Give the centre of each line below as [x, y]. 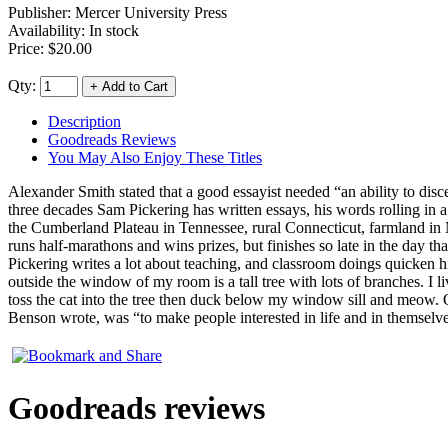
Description [84, 121]
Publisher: [41, 12]
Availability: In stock [73, 30]
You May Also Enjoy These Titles [155, 157]
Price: [28, 48]
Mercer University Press [151, 12]
